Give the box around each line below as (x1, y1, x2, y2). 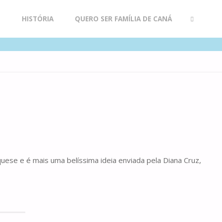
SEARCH (185, 52, 211, 61)
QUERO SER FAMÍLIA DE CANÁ (74, 14, 172, 23)
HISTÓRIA (21, 14, 54, 23)
